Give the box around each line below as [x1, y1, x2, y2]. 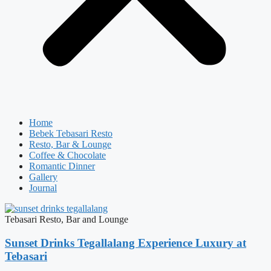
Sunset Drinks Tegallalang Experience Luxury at [5, 236, 246, 249]
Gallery [29, 172, 57, 182]
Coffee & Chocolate [29, 150, 106, 160]
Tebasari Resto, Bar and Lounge [5, 214, 128, 224]
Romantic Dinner [29, 161, 95, 171]
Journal [29, 183, 57, 193]
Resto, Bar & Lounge [29, 139, 111, 149]
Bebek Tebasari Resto [29, 128, 113, 139]
